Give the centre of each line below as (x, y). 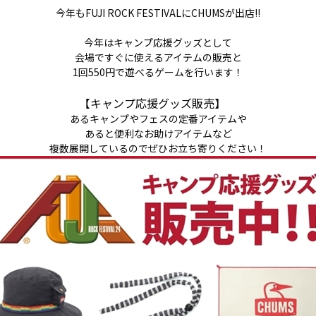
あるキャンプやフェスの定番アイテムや (158, 119)
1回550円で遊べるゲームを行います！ (158, 72)
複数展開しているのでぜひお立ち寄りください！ (158, 148)
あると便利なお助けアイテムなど (158, 133)
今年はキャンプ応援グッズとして (158, 42)
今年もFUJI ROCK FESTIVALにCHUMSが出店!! (158, 13)
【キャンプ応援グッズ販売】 (158, 103)
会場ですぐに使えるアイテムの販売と (158, 57)
